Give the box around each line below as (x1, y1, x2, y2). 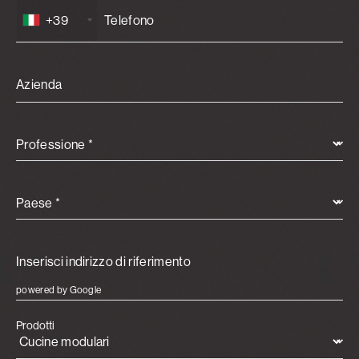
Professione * (16, 136, 94, 152)
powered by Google (16, 284, 102, 296)
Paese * (16, 195, 61, 211)
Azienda (16, 76, 63, 92)
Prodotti (16, 318, 54, 333)
